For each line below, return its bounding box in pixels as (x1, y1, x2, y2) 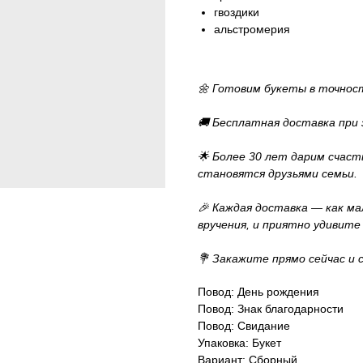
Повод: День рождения (198, 284, 319, 298)
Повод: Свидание (198, 318, 290, 332)
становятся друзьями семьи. (198, 166, 357, 180)
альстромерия (214, 22, 290, 36)
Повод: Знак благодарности (198, 301, 344, 315)
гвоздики (214, 5, 259, 19)
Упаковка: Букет (198, 335, 281, 349)
